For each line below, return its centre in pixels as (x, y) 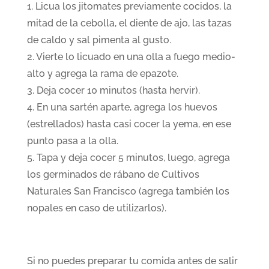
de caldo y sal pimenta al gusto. (99, 40)
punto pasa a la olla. (72, 141)
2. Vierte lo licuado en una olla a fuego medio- (131, 57)
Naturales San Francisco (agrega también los (128, 191)
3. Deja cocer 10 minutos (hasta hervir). (113, 90)
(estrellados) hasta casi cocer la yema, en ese (129, 124)
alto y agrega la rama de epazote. (102, 74)
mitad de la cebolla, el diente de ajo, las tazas (129, 23)
